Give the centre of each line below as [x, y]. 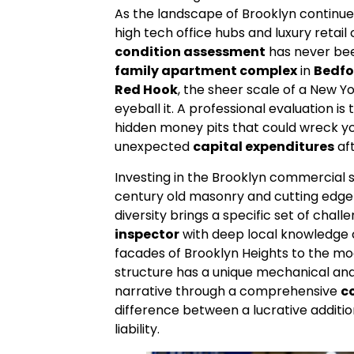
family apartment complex [206, 71]
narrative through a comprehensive [228, 291]
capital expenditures [264, 147]
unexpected [154, 147]
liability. [137, 329]
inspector [147, 234]
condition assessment [190, 52]
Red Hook [147, 90]
